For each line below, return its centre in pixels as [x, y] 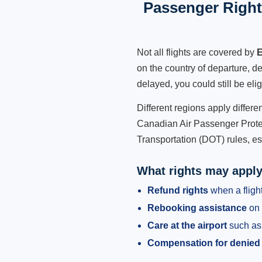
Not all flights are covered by [197, 52]
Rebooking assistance [197, 208]
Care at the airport [187, 225]
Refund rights [178, 190]
